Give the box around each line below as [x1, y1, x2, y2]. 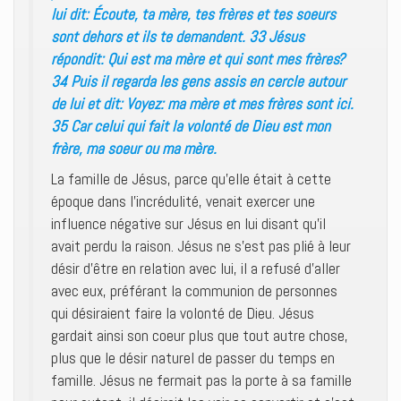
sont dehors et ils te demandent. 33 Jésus [51, 26, 304, 46]
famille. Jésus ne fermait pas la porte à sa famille [51, 371, 352, 390]
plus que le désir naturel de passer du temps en [51, 348, 335, 368]
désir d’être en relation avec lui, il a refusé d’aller [51, 259, 340, 278]
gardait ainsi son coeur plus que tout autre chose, [51, 326, 348, 346]
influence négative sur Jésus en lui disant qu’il [51, 214, 326, 234]
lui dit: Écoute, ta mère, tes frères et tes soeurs [51, 4, 336, 23]
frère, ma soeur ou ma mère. [51, 138, 217, 158]
